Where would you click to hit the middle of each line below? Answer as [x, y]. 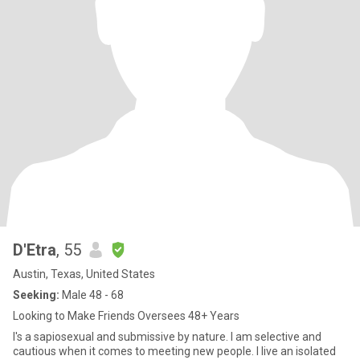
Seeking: [36, 295]
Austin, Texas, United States [84, 274]
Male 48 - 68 [92, 295]
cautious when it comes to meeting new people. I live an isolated [174, 351]
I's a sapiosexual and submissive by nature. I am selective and [167, 337]
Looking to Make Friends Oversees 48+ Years [126, 316]
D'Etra [35, 250]
